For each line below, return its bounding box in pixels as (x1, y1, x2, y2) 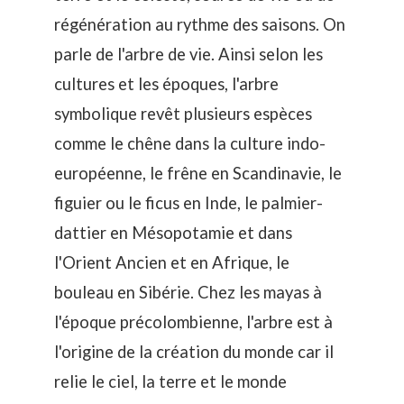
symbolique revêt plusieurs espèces (54, 103, 312, 124)
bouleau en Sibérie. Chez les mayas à (54, 281, 322, 302)
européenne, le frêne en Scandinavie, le (54, 162, 342, 183)
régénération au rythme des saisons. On (54, 14, 345, 34)
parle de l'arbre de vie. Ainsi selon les (54, 43, 323, 64)
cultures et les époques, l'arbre (54, 73, 279, 94)
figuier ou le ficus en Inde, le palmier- (54, 192, 323, 213)
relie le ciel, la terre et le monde (54, 371, 287, 391)
